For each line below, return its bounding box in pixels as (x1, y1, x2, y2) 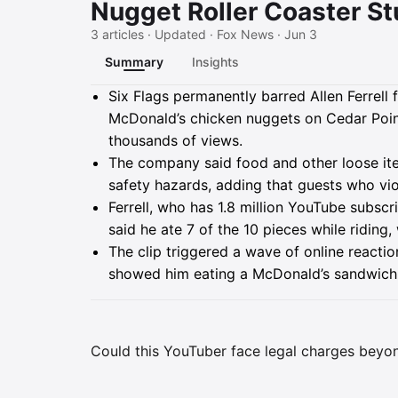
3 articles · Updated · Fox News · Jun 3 (91, 27, 317, 42)
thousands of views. (108, 131, 243, 149)
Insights (192, 54, 239, 69)
